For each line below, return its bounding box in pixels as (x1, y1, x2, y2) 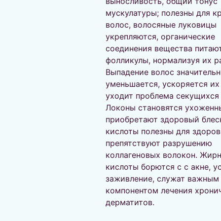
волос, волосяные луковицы (106, 20, 217, 30)
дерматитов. (106, 197, 157, 207)
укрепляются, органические (106, 32, 215, 41)
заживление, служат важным (106, 174, 219, 184)
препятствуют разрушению (106, 138, 212, 148)
